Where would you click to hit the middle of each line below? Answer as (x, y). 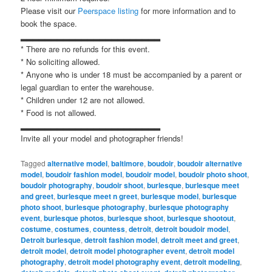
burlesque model (170, 196)
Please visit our (49, 11)
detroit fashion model (121, 240)
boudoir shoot (120, 185)
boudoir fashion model (84, 174)
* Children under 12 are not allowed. (83, 100)
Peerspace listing (108, 11)
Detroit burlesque (51, 240)
